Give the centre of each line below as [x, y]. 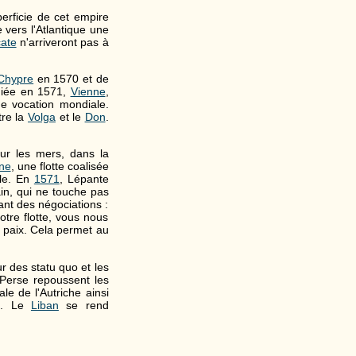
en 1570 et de [71, 78]
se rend [83, 305]
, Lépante [84, 179]
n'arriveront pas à [62, 42]
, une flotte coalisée [60, 166]
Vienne [88, 91]
